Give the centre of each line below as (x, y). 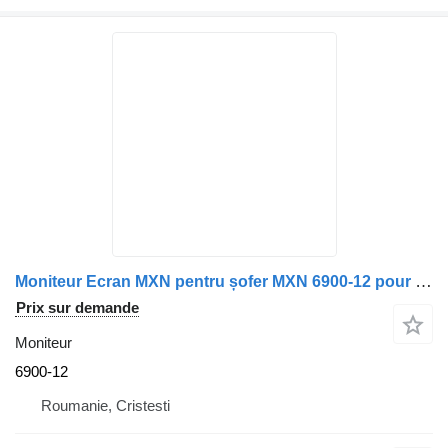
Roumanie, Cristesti (105, 405)
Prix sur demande (77, 307)
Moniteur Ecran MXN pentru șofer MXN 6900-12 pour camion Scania (423, 281)
